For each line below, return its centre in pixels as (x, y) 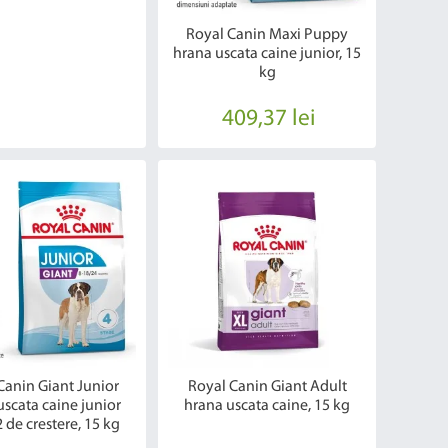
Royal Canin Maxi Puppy (267, 34)
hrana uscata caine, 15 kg (267, 405)
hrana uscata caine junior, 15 (267, 53)
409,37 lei (269, 118)
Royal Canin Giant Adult (267, 386)
